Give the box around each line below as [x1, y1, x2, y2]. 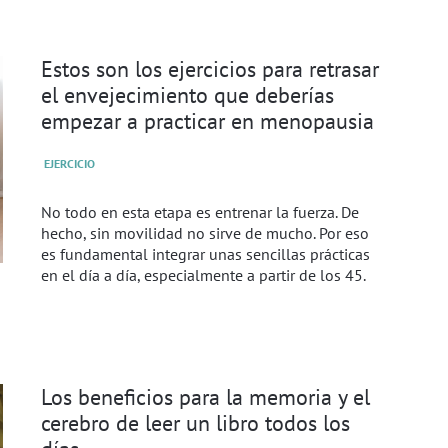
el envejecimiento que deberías [40, 80, 334, 110]
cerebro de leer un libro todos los [40, 407, 350, 437]
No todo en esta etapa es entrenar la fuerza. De [40, 201, 359, 222]
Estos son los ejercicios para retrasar [40, 54, 379, 84]
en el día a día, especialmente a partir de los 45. [40, 264, 366, 285]
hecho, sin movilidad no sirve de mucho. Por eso [40, 222, 369, 243]
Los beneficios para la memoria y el [40, 381, 370, 411]
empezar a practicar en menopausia [40, 106, 374, 136]
